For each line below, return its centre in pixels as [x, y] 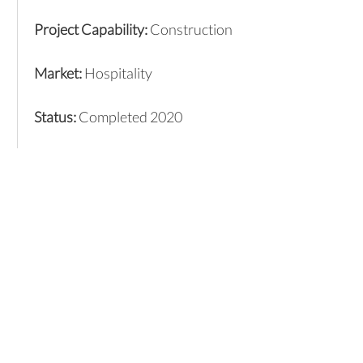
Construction [190, 30]
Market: [59, 73]
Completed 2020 [129, 117]
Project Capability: [90, 30]
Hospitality [118, 73]
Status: [55, 117]
